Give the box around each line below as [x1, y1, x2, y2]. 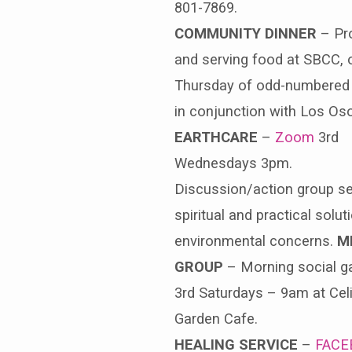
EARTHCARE [174, 128, 258, 145]
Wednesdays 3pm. [174, 154, 292, 171]
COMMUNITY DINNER [174, 24, 317, 42]
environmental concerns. [174, 232, 337, 249]
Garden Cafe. [174, 310, 258, 327]
